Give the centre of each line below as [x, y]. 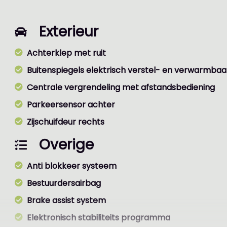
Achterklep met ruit [67, 53]
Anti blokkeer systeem [72, 166]
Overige [67, 145]
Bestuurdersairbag [64, 183]
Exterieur [69, 32]
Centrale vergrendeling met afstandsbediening [121, 87]
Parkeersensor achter [71, 105]
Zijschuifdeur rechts [66, 122]
